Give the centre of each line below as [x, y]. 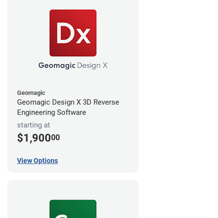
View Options [37, 161]
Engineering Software [52, 112]
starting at [34, 125]
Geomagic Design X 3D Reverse [68, 102]
